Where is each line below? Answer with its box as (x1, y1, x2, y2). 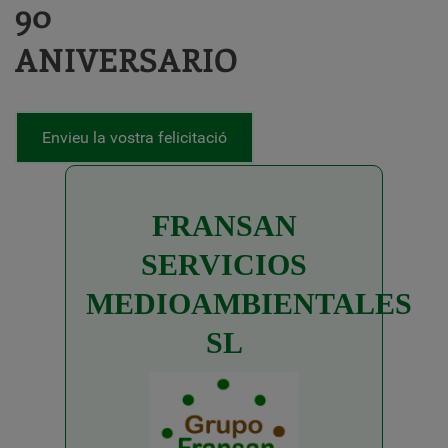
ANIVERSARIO (15, 38, 238, 80)
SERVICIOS (141, 248, 307, 281)
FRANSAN (151, 209, 297, 242)
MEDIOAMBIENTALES (86, 287, 412, 320)
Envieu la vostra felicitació (42, 128, 227, 147)
